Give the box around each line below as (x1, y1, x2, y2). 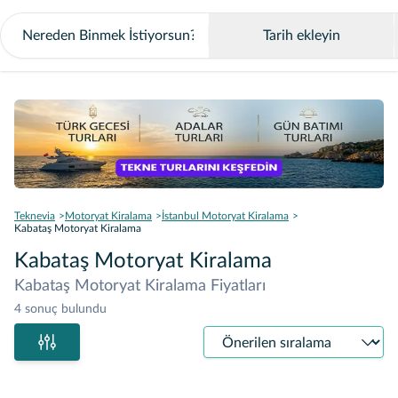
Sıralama (202, 329, 256, 343)
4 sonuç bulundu (14, 303, 107, 315)
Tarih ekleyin (262, 28, 340, 43)
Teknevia (14, 211, 55, 221)
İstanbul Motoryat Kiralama (162, 211, 289, 221)
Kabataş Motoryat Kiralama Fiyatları (14, 278, 266, 294)
